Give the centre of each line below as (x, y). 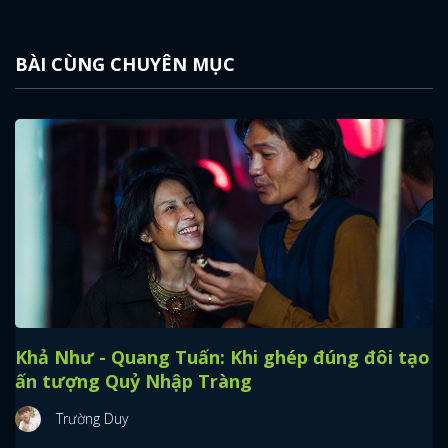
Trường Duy (92, 419)
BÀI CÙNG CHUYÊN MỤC (125, 64)
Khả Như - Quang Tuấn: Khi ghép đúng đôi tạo (222, 357)
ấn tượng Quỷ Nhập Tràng (133, 381)
